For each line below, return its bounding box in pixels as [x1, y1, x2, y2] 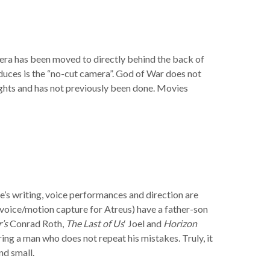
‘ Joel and [124, 218, 163, 229]
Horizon [163, 218, 197, 229]
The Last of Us [66, 218, 124, 229]
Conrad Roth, [8, 218, 66, 229]
